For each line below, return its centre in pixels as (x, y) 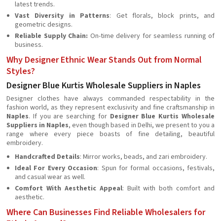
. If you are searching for (69, 116)
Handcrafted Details (47, 157)
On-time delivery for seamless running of (151, 36)
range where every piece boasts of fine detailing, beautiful (110, 134)
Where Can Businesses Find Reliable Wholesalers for (106, 212)
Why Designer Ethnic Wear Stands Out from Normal (104, 60)
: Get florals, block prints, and (162, 16)
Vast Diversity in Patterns (62, 16)
